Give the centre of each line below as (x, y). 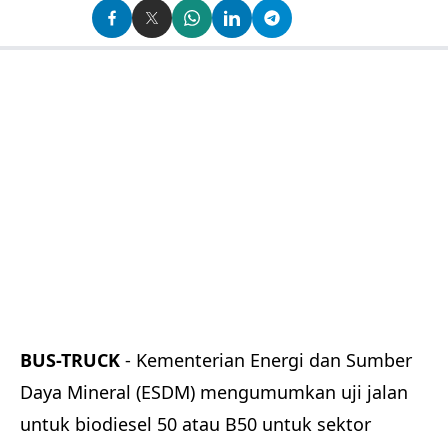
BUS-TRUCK (70, 360)
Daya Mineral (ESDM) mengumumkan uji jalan (214, 392)
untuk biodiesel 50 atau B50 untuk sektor (195, 424)
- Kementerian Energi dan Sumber (266, 360)
